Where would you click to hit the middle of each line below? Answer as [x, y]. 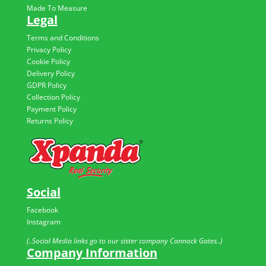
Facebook [42, 210]
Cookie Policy [48, 61]
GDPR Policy [46, 85]
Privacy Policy [49, 49]
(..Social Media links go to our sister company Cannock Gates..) [124, 240]
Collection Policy [53, 97]
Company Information [92, 252]
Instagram [43, 221]
